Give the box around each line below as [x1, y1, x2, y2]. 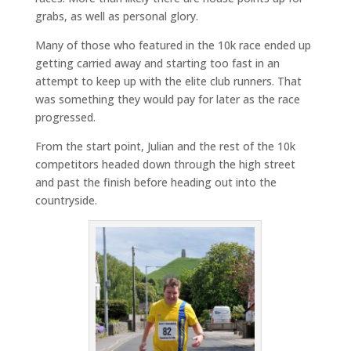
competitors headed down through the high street [34, 157, 295, 172]
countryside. [34, 193, 97, 208]
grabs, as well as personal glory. [34, 9, 198, 24]
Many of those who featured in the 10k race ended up [34, 38, 311, 52]
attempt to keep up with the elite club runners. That [34, 74, 302, 89]
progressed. [34, 110, 96, 125]
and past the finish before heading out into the [34, 175, 277, 190]
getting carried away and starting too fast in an [34, 56, 280, 71]
